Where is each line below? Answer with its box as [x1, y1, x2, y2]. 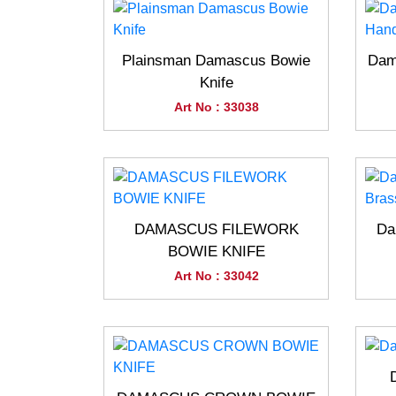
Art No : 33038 [173, 100, 259, 114]
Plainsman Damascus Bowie [122, 52, 310, 69]
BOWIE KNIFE [167, 243, 265, 260]
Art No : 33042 [173, 269, 259, 283]
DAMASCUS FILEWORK [133, 221, 299, 238]
